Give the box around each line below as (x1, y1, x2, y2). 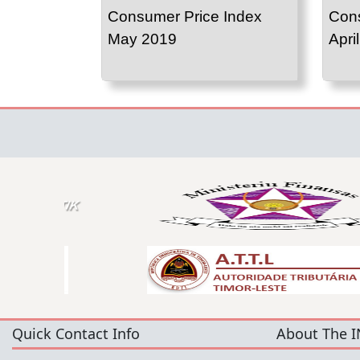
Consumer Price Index (108, 8, 262, 26)
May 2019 (108, 31, 177, 48)
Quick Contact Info (12, 324, 140, 344)
